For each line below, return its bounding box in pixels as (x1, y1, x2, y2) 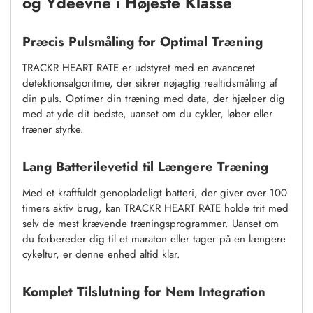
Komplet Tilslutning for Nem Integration (22, 282, 265, 302)
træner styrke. (22, 122, 84, 138)
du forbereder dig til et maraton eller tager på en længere (22, 231, 286, 247)
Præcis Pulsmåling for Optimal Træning (22, 32, 263, 52)
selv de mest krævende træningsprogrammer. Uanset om (22, 216, 279, 232)
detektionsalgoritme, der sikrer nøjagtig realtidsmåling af (22, 75, 277, 92)
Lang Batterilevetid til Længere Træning (22, 157, 268, 177)
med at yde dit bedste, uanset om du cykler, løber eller (22, 106, 272, 122)
